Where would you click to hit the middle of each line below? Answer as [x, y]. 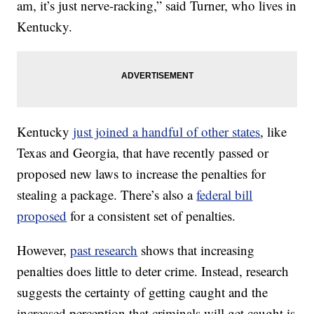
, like [274, 131]
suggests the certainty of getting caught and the [143, 292]
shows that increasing [196, 250]
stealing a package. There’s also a [107, 194]
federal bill [225, 194]
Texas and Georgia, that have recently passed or [143, 152]
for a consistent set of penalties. [151, 215]
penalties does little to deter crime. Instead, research [153, 271]
